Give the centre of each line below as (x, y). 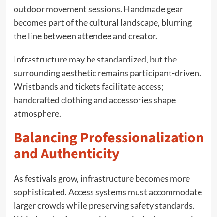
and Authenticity (66, 154)
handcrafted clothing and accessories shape (94, 100)
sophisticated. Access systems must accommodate (108, 192)
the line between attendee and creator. (85, 36)
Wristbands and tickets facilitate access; (88, 86)
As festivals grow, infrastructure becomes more (101, 178)
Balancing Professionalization (108, 138)
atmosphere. (37, 113)
